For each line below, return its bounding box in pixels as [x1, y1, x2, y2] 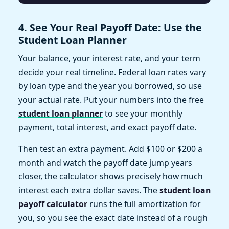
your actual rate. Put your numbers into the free [18, 94, 204, 106]
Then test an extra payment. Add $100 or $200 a [18, 143, 202, 155]
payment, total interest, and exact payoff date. [18, 122, 196, 133]
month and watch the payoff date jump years [18, 157, 192, 169]
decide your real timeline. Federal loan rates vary [18, 66, 206, 78]
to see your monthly [103, 108, 182, 120]
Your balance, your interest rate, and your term [18, 53, 200, 64]
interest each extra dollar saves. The [18, 185, 159, 196]
